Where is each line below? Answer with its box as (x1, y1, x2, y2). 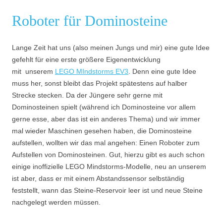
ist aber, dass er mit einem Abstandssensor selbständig (12, 174, 184, 182)
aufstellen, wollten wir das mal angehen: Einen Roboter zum (12, 139, 200, 147)
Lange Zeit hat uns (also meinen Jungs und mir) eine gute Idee (12, 44, 210, 52)
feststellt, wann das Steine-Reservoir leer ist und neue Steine (12, 186, 203, 194)
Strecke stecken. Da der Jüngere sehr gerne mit (12, 91, 163, 99)
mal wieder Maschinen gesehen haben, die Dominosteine (12, 127, 192, 135)
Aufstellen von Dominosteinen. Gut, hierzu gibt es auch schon (12, 151, 205, 159)
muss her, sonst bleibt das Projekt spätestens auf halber (12, 79, 187, 87)
